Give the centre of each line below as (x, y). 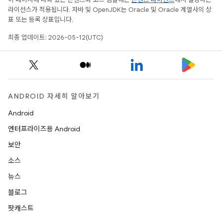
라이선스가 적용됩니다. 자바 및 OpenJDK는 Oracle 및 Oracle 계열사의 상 (110, 10)
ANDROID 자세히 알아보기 (54, 96)
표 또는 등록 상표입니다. (41, 20)
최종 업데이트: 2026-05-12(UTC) (55, 37)
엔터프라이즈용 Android (44, 129)
